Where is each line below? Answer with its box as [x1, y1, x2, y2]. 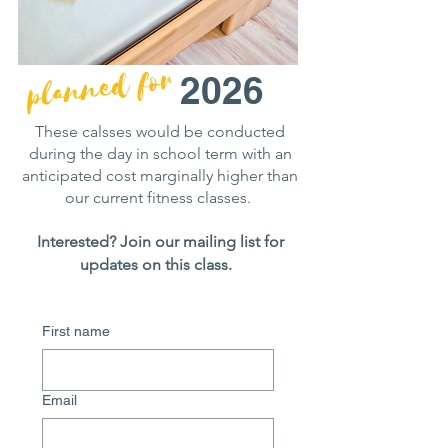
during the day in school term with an [28, 144, 292, 163]
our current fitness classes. [65, 188, 255, 207]
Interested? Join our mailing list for [36, 232, 284, 251]
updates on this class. [80, 255, 240, 274]
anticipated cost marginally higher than [22, 166, 298, 185]
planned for [25, 59, 176, 117]
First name [42, 323, 110, 339]
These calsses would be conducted [35, 122, 285, 141]
